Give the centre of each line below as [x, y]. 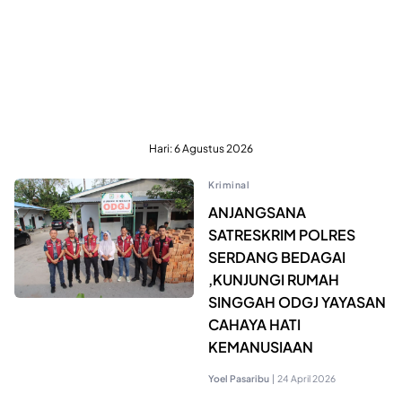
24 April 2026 [306, 378]
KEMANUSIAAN [261, 346]
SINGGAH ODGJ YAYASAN [297, 301]
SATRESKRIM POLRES [282, 234]
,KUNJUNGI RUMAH [274, 279]
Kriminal [229, 184]
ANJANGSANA [257, 212]
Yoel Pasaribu [239, 378]
